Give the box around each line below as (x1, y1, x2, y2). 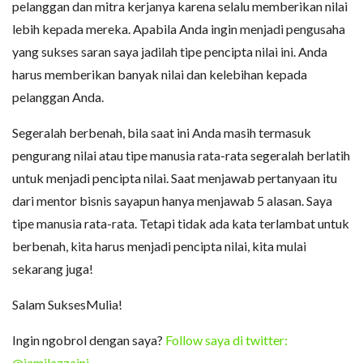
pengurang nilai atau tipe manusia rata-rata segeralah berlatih (12, 147, 350, 163)
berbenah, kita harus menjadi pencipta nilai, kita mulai (12, 238, 306, 254)
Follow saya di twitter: (165, 332, 288, 348)
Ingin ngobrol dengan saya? (12, 332, 165, 348)
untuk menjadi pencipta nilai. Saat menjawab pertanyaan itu (12, 170, 337, 186)
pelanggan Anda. (12, 89, 104, 105)
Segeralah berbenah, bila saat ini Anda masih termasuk (12, 125, 311, 140)
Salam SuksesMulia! (12, 297, 122, 312)
